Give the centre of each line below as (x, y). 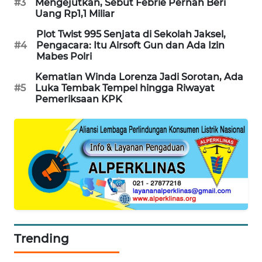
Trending (42, 239)
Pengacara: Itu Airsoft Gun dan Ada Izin (130, 45)
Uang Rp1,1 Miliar (75, 13)
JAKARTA (38, 182)
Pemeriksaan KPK (79, 99)
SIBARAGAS (43, 16)
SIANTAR (38, 71)
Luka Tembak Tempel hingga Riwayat (125, 88)
